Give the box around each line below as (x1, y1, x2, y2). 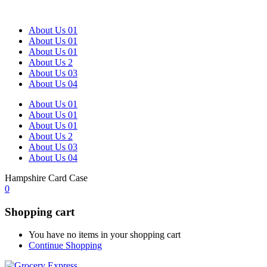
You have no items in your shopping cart (29, 229, 181, 240)
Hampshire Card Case (5, 173, 88, 183)
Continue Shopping (29, 240, 102, 251)
